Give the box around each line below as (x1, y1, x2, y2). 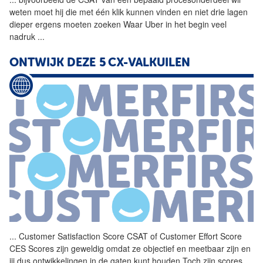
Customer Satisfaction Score (16, 230, 127, 242)
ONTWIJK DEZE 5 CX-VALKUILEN (9, 57, 190, 69)
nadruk (9, 30, 38, 42)
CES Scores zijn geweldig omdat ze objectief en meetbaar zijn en (9, 242, 251, 255)
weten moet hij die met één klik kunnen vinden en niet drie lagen (9, 5, 248, 18)
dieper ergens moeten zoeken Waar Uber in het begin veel (9, 18, 227, 30)
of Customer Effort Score (148, 230, 242, 242)
